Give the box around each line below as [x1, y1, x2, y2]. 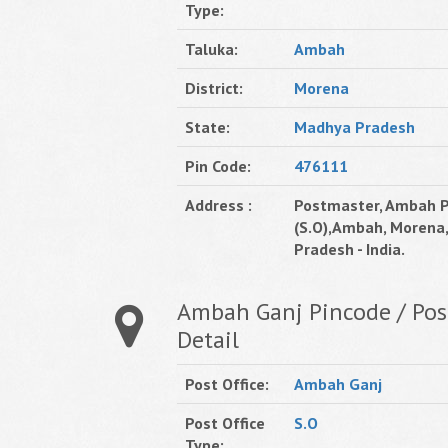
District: [185, 78, 243, 98]
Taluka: [185, 39, 238, 59]
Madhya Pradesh [294, 117, 415, 137]
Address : [185, 195, 252, 215]
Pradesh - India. [294, 239, 405, 259]
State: [185, 117, 230, 137]
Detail [177, 324, 239, 355]
